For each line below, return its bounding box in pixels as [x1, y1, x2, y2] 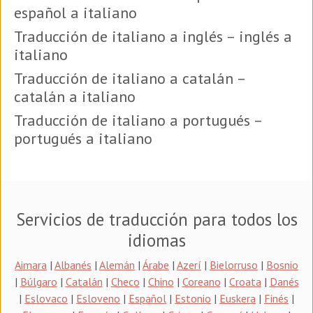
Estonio [175, 291, 211, 305]
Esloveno [76, 291, 120, 305]
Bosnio [266, 257, 298, 272]
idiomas [127, 228, 186, 252]
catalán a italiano [14, 86, 136, 106]
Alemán [99, 257, 135, 272]
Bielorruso [210, 257, 258, 272]
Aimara [15, 257, 47, 272]
